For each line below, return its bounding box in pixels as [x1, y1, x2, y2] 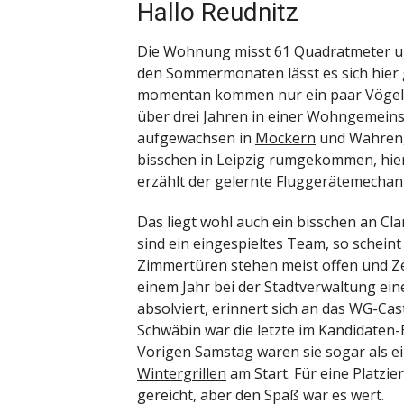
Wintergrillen [137, 363, 226, 383]
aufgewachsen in [137, 127, 255, 148]
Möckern [255, 127, 316, 148]
